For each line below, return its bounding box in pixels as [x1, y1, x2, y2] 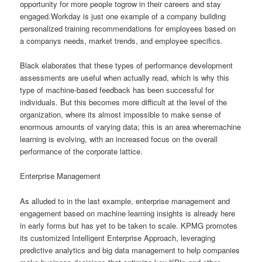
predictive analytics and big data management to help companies [20, 244, 240, 256]
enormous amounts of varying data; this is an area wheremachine [20, 121, 242, 133]
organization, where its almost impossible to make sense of [20, 109, 222, 120]
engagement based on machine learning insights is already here [20, 207, 236, 219]
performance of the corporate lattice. [20, 146, 143, 157]
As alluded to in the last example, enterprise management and [20, 195, 230, 206]
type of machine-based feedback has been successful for [20, 84, 215, 96]
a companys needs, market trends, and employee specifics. [20, 35, 223, 47]
